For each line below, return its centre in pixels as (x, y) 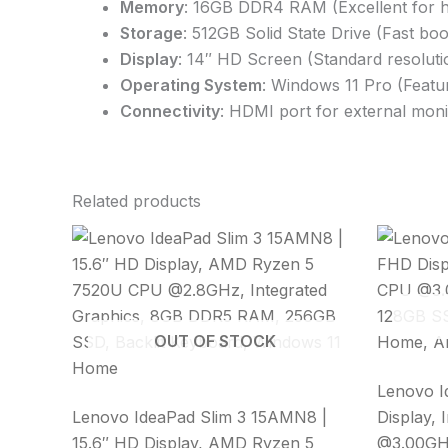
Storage (151, 33)
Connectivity (170, 111)
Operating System (191, 85)
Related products (136, 201)
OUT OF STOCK (214, 341)
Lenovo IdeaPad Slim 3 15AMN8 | (199, 417)
